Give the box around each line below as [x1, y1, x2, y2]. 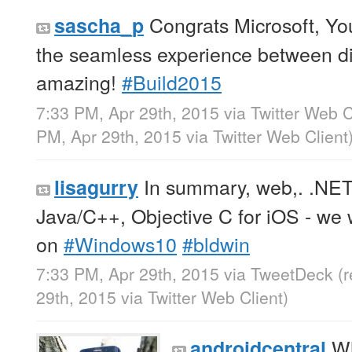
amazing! [36, 68, 122, 97]
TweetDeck [251, 261, 333, 285]
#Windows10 [64, 229, 177, 258]
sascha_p [54, 11, 144, 40]
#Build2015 [122, 68, 222, 97]
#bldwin [182, 229, 250, 258]
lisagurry [54, 172, 138, 201]
